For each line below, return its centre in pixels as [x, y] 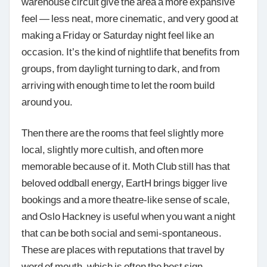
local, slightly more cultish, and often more [112, 149]
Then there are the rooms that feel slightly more [122, 132]
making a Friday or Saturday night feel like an [118, 35]
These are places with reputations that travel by [123, 249]
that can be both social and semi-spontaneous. [122, 232]
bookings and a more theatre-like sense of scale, [126, 199]
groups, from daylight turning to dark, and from [121, 68]
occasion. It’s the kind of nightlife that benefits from [131, 52]
